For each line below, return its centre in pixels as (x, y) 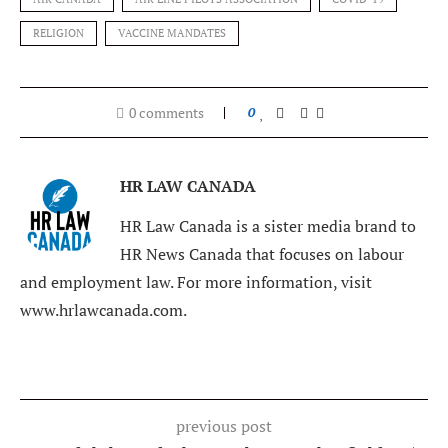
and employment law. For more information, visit (196, 281)
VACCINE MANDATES (172, 32)
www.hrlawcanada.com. (103, 309)
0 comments (166, 112)
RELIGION (58, 32)
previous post (224, 425)
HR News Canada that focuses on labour (262, 253)
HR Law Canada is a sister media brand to (268, 225)
